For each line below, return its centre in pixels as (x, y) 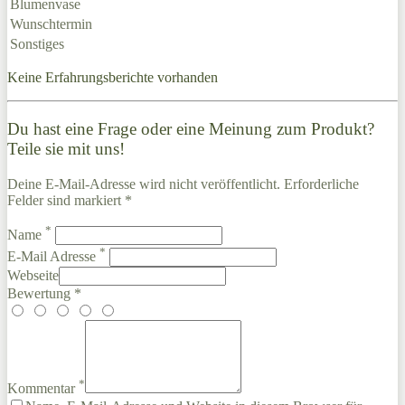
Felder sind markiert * (70, 200)
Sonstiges (37, 44)
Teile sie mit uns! (66, 148)
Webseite (33, 276)
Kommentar (43, 389)
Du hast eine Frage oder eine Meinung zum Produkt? (191, 128)
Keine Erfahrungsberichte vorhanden (113, 78)
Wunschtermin (51, 24)
